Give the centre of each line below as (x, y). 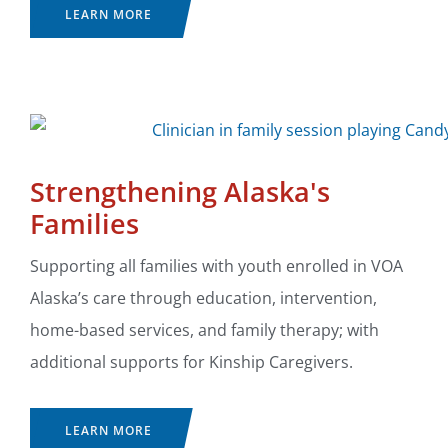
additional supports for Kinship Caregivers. (191, 362)
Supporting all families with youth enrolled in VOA (216, 266)
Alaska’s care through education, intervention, (203, 298)
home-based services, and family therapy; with (204, 330)
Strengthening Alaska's (180, 192)
